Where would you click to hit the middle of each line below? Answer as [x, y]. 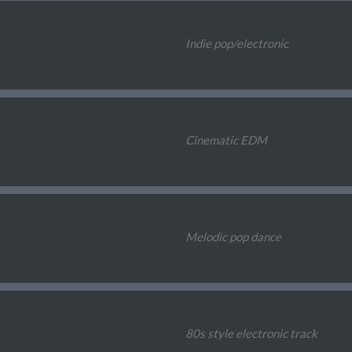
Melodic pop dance [233, 237]
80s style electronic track [251, 334]
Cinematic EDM [226, 140]
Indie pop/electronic [236, 44]
